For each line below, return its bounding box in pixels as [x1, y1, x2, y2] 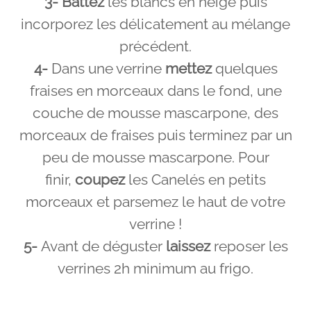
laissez [165, 238, 210, 255]
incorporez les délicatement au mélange [21, 16, 290, 33]
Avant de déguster [37, 238, 166, 255]
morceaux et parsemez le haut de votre [26, 194, 285, 211]
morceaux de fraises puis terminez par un [19, 127, 292, 144]
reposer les [210, 238, 288, 255]
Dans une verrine [51, 60, 165, 78]
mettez [165, 60, 212, 78]
